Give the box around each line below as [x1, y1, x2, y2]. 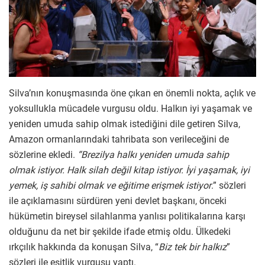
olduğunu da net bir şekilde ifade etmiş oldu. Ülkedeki [9, 225, 231, 237]
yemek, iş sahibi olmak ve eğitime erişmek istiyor [9, 179, 211, 191]
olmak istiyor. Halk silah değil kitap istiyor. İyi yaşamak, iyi [9, 164, 250, 176]
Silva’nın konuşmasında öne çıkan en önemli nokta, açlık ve [9, 87, 256, 99]
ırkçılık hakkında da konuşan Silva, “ [9, 241, 159, 253]
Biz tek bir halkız [159, 241, 227, 253]
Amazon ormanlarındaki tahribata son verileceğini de [9, 133, 229, 145]
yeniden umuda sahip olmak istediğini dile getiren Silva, [9, 118, 240, 130]
